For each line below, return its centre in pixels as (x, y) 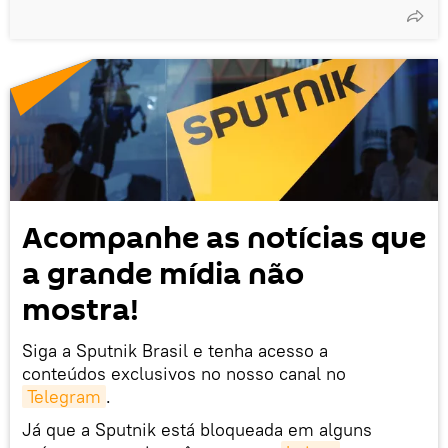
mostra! (80, 311)
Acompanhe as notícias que (224, 239)
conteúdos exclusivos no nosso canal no (184, 374)
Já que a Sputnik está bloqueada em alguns (197, 430)
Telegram (64, 397)
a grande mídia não (163, 275)
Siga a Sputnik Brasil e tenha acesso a (175, 351)
